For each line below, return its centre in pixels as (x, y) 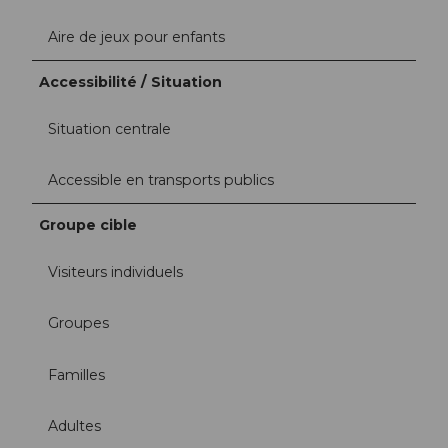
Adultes (74, 425)
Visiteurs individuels (115, 272)
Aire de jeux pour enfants (136, 36)
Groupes (78, 323)
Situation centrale (109, 129)
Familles (76, 374)
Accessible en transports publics (161, 180)
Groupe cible (88, 225)
